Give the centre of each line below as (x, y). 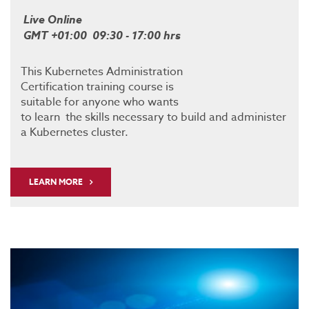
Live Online (51, 20)
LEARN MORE (56, 182)
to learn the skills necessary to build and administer (153, 118)
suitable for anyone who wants (100, 102)
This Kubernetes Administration (102, 72)
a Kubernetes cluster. (74, 133)
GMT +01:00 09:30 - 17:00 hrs (101, 36)
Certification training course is (97, 87)
